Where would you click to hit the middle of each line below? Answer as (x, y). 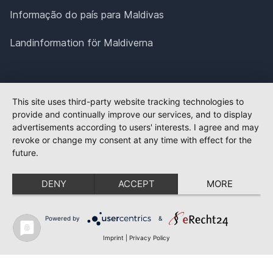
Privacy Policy (150, 238)
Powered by (62, 218)
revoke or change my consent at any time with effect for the (132, 140)
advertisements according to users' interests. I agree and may (136, 127)
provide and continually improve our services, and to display (132, 114)
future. (25, 153)
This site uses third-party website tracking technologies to (128, 101)
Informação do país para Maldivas (87, 15)
